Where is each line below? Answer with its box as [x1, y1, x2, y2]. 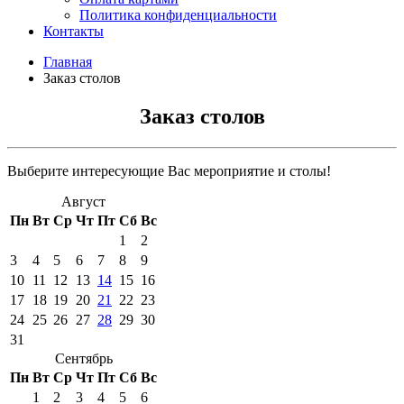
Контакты [43, 23, 104, 39]
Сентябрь [54, 350, 113, 366]
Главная [43, 54, 92, 69]
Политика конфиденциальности [79, 7, 277, 23]
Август [61, 193, 106, 209]
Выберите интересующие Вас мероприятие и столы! [7, 162, 331, 179]
